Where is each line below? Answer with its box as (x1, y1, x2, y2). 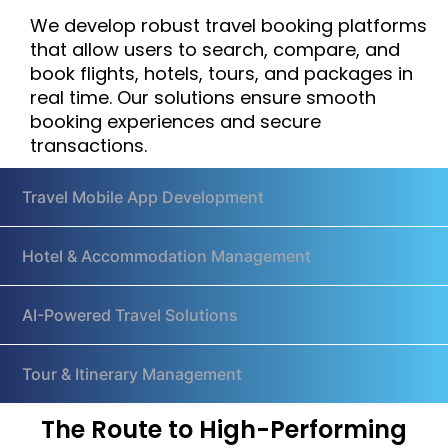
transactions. (30, 132, 147, 158)
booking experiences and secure (30, 108, 321, 134)
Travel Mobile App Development (22, 186, 264, 207)
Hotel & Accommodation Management (22, 245, 311, 266)
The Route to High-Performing (41, 412, 407, 446)
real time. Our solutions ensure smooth (30, 84, 376, 110)
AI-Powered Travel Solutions (22, 304, 238, 325)
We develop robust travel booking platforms (30, 12, 427, 38)
